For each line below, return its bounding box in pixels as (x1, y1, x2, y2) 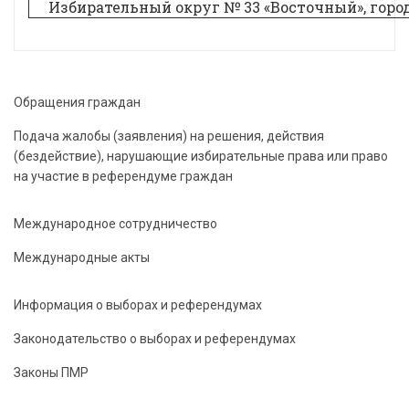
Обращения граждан (14, 95, 141, 110)
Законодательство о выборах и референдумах (14, 331, 296, 346)
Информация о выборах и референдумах (14, 298, 262, 312)
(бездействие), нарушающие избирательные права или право (14, 149, 388, 163)
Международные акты (14, 250, 150, 265)
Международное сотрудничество (14, 216, 217, 231)
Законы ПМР (14, 365, 89, 380)
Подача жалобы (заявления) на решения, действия (14, 129, 324, 143)
